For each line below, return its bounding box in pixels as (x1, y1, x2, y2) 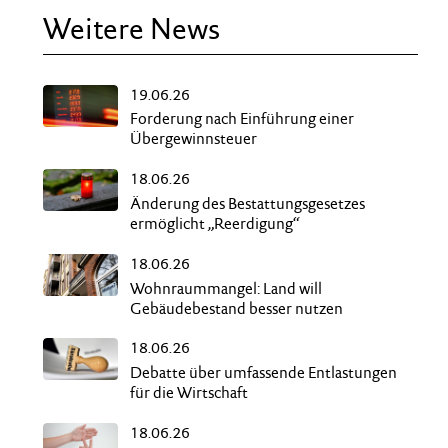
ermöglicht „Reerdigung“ (129, 214, 299, 233)
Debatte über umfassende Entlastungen (129, 363, 397, 383)
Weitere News (42, 10, 220, 47)
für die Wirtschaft (129, 383, 248, 403)
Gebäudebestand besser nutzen (129, 298, 343, 318)
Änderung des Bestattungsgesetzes (129, 194, 365, 213)
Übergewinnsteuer (129, 129, 257, 149)
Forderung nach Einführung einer (129, 109, 354, 129)
